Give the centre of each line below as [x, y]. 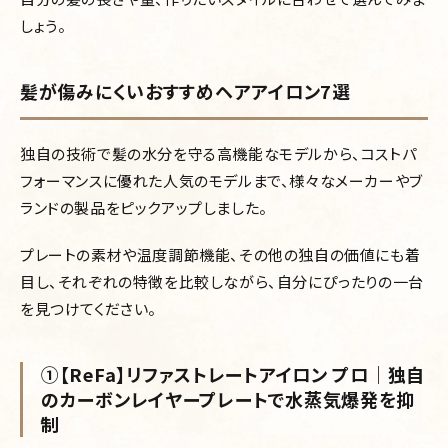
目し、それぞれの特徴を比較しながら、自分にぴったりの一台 [222, 281]
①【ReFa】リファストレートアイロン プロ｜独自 [233, 374]
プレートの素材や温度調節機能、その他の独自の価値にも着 [220, 254]
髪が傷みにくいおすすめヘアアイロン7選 [185, 91]
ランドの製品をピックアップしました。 [144, 207]
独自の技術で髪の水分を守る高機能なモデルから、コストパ [218, 153]
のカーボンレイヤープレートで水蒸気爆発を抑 [228, 399]
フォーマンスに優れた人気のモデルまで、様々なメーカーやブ [221, 180]
